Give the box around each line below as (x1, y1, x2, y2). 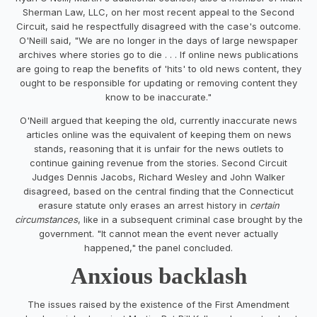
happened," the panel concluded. (84, 241, 233, 253)
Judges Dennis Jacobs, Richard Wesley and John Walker (32, 171, 285, 183)
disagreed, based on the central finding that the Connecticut (23, 185, 294, 197)
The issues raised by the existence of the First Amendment (28, 298, 289, 310)
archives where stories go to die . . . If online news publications (18, 48, 299, 60)
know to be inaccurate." (105, 91, 212, 103)
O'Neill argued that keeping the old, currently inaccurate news (20, 114, 297, 126)
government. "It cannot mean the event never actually (39, 227, 278, 239)
